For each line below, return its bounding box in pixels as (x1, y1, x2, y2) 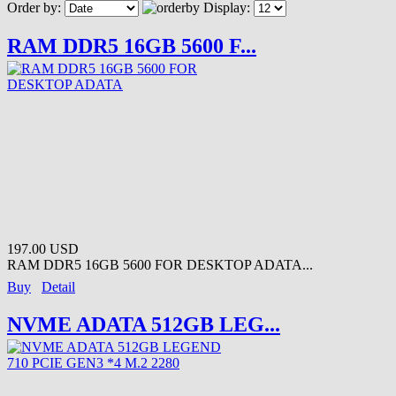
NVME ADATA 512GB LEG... (7, 312, 280, 336)
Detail (42, 278, 75, 294)
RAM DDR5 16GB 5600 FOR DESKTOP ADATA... (7, 256, 313, 272)
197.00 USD (7, 240, 79, 256)
